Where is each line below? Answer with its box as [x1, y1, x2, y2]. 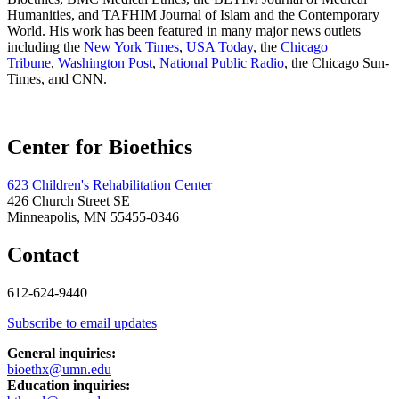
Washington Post [58, 55, 152, 71]
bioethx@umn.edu [7, 361, 111, 377]
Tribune [7, 55, 51, 71]
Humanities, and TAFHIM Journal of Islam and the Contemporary [7, 7, 379, 23]
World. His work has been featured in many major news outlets [7, 23, 361, 39]
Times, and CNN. [7, 71, 107, 87]
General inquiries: [7, 345, 116, 361]
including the [7, 39, 84, 55]
